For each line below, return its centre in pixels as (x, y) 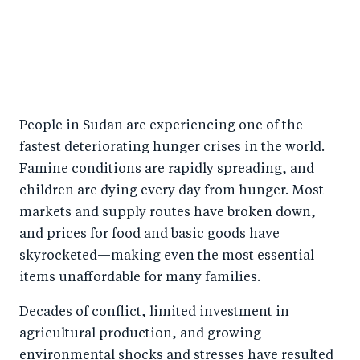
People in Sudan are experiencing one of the (161, 126)
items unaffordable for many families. (140, 278)
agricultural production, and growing (140, 334)
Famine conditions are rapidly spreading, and (167, 169)
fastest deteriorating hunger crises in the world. (172, 147)
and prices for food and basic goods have (149, 234)
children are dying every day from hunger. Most (172, 191)
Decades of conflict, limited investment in (154, 312)
